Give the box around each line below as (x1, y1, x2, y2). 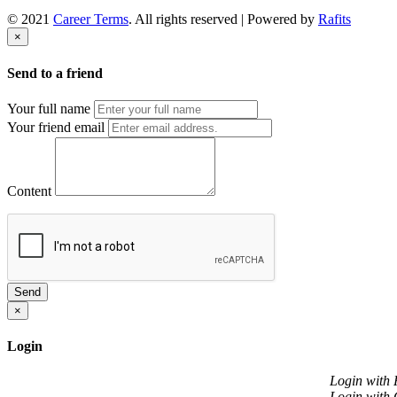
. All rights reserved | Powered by (128, 12, 318, 27)
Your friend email (7, 119, 105, 135)
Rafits (318, 12, 351, 27)
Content (7, 183, 51, 198)
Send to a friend (7, 65, 103, 81)
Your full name (7, 100, 90, 116)
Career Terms (53, 12, 128, 27)
